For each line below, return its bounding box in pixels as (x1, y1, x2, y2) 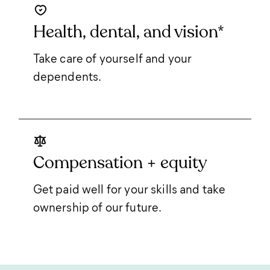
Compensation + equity (33, 152, 207, 173)
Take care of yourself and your (33, 49, 192, 66)
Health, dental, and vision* (33, 21, 224, 42)
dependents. (33, 67, 102, 84)
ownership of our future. (33, 198, 162, 215)
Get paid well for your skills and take (33, 180, 226, 196)
